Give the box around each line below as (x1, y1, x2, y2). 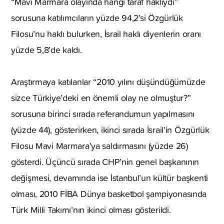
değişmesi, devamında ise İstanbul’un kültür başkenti (11, 171, 208, 184)
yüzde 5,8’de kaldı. (11, 43, 82, 56)
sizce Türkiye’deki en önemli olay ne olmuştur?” (11, 91, 191, 104)
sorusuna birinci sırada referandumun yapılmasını (11, 107, 195, 120)
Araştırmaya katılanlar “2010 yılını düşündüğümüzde (11, 75, 205, 88)
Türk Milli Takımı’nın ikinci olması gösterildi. (11, 203, 175, 216)
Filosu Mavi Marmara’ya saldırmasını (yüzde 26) (11, 139, 188, 152)
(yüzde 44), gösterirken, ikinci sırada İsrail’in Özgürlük (11, 123, 209, 136)
